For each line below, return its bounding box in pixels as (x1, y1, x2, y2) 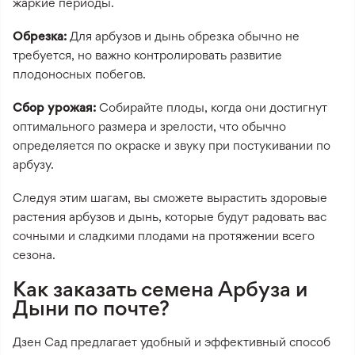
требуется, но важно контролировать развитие (13, 47, 282, 63)
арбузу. (13, 156, 54, 172)
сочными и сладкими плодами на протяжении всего (13, 227, 315, 243)
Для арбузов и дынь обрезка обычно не (67, 28, 300, 44)
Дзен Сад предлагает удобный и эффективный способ (13, 334, 330, 349)
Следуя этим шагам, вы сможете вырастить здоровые (13, 189, 327, 205)
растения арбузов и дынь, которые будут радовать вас (13, 208, 326, 224)
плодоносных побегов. (13, 66, 149, 82)
